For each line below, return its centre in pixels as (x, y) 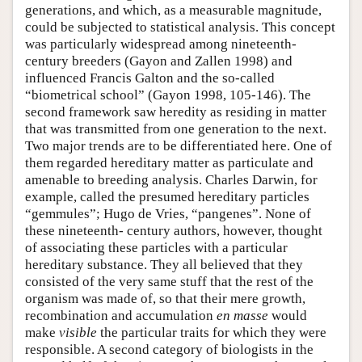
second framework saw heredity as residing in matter (176, 112)
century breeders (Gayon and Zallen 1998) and (159, 61)
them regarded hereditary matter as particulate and (169, 163)
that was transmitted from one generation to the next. (176, 129)
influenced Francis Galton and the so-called (150, 78)
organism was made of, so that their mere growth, (165, 299)
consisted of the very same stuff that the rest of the (169, 282)
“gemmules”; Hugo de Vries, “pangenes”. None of (168, 214)
